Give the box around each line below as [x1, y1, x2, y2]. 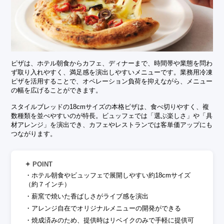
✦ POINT [25, 160, 53, 168]
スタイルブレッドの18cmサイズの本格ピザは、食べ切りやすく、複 [11, 102, 209, 110]
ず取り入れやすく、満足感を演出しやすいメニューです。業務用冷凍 [11, 68, 213, 76]
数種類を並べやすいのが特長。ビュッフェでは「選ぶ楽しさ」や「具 [11, 111, 213, 119]
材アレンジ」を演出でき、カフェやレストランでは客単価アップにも [11, 120, 213, 128]
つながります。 [11, 129, 57, 137]
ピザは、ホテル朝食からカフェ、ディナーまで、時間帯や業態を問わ [11, 59, 213, 67]
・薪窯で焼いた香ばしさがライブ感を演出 [25, 192, 149, 200]
